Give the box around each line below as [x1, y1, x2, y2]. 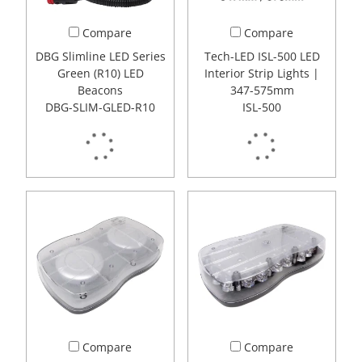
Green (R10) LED [57, 65, 144, 82]
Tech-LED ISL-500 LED [204, 48, 320, 65]
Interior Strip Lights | [204, 65, 319, 82]
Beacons [78, 82, 123, 99]
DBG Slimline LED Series [35, 48, 166, 65]
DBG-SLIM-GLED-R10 [45, 99, 155, 116]
